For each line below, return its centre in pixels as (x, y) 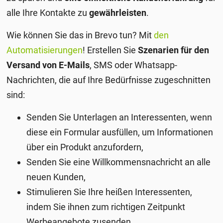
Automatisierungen (45, 50)
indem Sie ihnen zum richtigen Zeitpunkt (106, 207)
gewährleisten (118, 12)
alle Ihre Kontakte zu (48, 12)
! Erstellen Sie (111, 50)
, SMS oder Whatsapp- (134, 65)
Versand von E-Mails (48, 65)
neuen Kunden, (56, 177)
